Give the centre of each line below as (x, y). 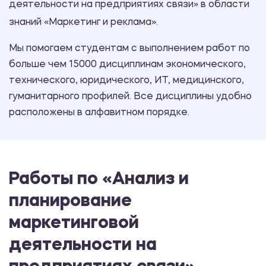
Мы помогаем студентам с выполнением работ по (129, 49)
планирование (70, 202)
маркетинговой (74, 224)
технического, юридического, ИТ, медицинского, (126, 81)
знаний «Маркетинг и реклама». (83, 23)
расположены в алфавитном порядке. (99, 113)
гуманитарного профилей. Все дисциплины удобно (130, 97)
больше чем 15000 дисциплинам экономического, (127, 65)
